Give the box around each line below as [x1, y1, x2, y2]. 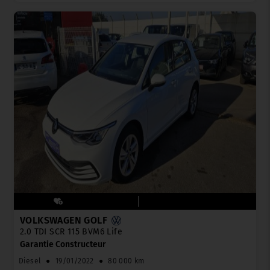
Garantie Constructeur [20, 239, 106, 250]
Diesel [19, 257, 42, 266]
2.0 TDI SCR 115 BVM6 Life [20, 227, 122, 237]
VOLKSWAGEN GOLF [20, 215, 107, 227]
